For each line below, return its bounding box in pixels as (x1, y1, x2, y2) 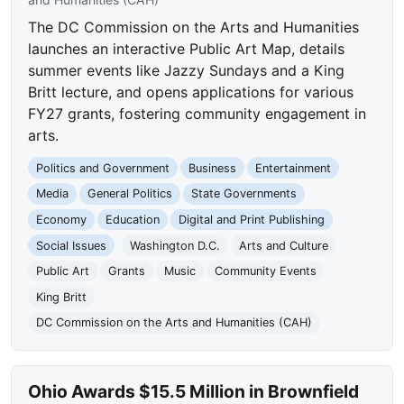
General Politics (87, 187, 172, 201)
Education (105, 212, 160, 226)
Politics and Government (36, 161, 170, 175)
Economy (36, 212, 87, 226)
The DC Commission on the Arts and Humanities (28, 17, 360, 36)
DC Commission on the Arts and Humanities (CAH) (36, 316, 313, 330)
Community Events (214, 264, 317, 279)
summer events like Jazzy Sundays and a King (28, 60, 345, 79)
